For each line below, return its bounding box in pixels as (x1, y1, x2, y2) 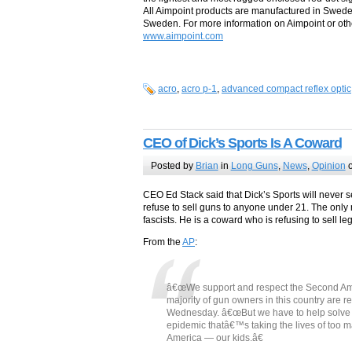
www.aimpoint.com (143, 31, 223, 42)
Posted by (150, 159, 196, 171)
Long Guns (230, 159, 278, 171)
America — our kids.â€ (167, 332, 263, 344)
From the (143, 236, 182, 248)
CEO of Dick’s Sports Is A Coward (143, 134, 342, 151)
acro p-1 (181, 83, 217, 95)
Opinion (311, 159, 346, 171)
